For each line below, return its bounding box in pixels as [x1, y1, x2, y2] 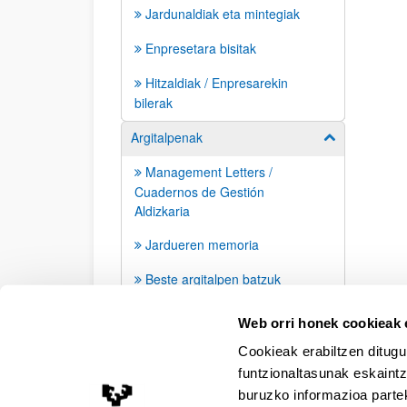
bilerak [134, 94, 173, 112]
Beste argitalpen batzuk [145, 270, 281, 288]
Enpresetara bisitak [145, 39, 256, 57]
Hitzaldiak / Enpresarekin [145, 74, 288, 92]
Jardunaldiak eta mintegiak [145, 5, 300, 23]
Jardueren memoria [145, 235, 259, 253]
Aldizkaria [134, 202, 190, 220]
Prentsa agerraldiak [131, 305, 243, 323]
